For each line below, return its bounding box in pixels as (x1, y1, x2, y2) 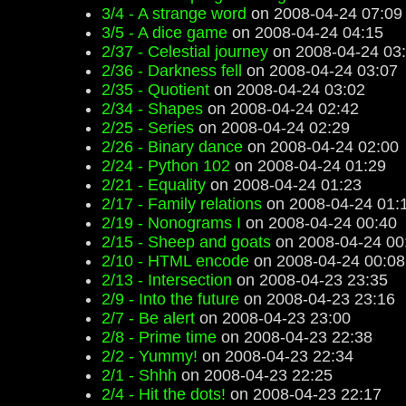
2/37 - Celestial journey (101, 43, 268, 61)
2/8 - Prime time (101, 328, 217, 346)
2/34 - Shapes (101, 100, 203, 118)
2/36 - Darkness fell (101, 62, 242, 80)
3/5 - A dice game (101, 24, 227, 42)
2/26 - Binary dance (101, 138, 243, 156)
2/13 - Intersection (101, 271, 232, 289)
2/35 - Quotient (101, 81, 209, 99)
